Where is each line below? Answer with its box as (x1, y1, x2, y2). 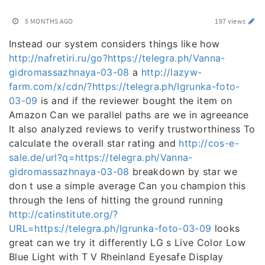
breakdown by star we (129, 166, 238, 177)
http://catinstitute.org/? (9, 208, 118, 220)
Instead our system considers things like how (9, 38, 220, 50)
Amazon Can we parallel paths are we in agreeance (9, 109, 249, 121)
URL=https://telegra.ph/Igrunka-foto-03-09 (9, 222, 212, 234)
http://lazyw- (141, 66, 202, 78)
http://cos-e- (179, 137, 239, 149)
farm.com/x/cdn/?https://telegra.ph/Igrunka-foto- (9, 80, 240, 92)
